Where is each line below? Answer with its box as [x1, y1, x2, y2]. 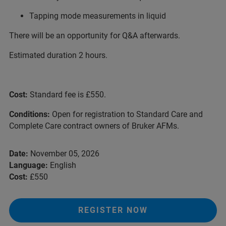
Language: [9, 160, 48, 170]
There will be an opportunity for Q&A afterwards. [9, 30, 180, 40]
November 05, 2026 [28, 148, 99, 158]
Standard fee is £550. [30, 89, 106, 99]
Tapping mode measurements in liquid [29, 11, 166, 21]
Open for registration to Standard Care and [52, 109, 203, 119]
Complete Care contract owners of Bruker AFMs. [9, 121, 179, 131]
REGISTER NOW [78, 205, 148, 215]
